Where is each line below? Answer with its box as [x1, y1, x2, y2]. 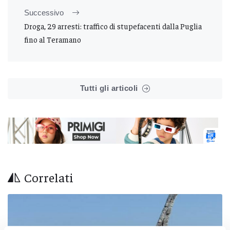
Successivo [24, 8, 64, 17]
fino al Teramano [24, 34, 81, 44]
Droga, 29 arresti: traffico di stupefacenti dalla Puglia [24, 21, 202, 31]
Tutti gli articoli [80, 83, 138, 92]
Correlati [24, 169, 73, 185]
